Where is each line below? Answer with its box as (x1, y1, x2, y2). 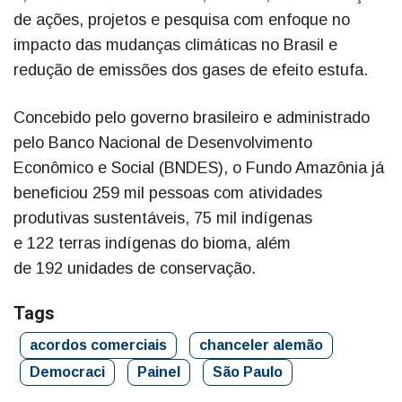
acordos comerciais (30, 337, 167, 354)
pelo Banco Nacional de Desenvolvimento (13, 134, 312, 153)
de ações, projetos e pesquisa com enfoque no (13, 11, 350, 30)
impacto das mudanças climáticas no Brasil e (13, 36, 337, 55)
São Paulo (213, 364, 283, 380)
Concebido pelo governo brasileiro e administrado (13, 109, 370, 127)
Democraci (30, 364, 105, 380)
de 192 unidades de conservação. (13, 259, 256, 278)
